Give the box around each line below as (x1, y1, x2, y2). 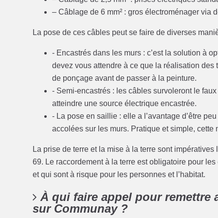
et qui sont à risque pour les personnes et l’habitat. (33, 170, 206, 179)
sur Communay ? (33, 202, 128, 216)
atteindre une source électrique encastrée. (52, 99, 197, 108)
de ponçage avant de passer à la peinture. (52, 74, 197, 83)
